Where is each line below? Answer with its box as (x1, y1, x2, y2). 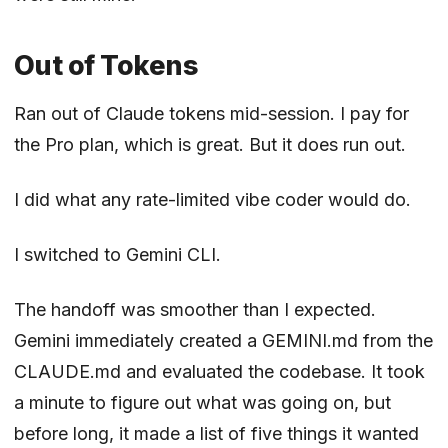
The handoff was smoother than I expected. (14, 298, 376, 320)
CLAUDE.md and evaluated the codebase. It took (14, 360, 425, 382)
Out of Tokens (14, 48, 198, 82)
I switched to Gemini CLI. (14, 243, 221, 265)
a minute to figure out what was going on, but (14, 391, 391, 413)
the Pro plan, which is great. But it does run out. (14, 133, 406, 155)
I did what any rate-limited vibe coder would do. (14, 188, 411, 210)
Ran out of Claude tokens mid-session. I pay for (14, 102, 409, 124)
